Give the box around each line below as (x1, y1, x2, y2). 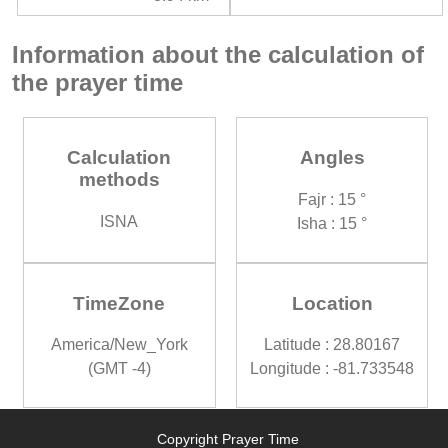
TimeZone (73, 292, 166, 314)
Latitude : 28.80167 (264, 336, 401, 354)
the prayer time (12, 68, 183, 96)
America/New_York (50, 336, 188, 354)
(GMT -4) (87, 360, 151, 378)
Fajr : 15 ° (298, 190, 367, 208)
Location (291, 292, 373, 314)
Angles (299, 147, 365, 169)
